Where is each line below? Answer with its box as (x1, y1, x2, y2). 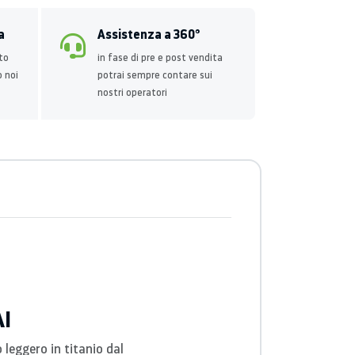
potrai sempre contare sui (97, 69, 212, 81)
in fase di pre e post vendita (97, 52, 223, 63)
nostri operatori (97, 86, 167, 98)
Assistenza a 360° (97, 25, 200, 43)
